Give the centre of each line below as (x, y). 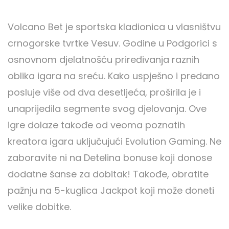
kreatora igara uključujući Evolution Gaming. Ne (114, 142)
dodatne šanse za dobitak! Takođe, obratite (108, 174)
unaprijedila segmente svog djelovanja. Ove (107, 109)
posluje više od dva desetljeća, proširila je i (104, 93)
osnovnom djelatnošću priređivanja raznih (104, 60)
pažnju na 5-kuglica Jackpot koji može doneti (111, 191)
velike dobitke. (39, 207)
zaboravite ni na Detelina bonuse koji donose (110, 158)
